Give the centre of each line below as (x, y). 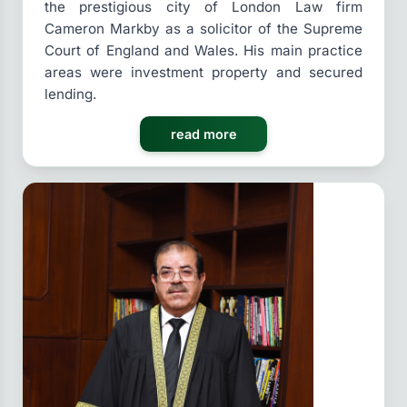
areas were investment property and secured (203, 73)
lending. (70, 94)
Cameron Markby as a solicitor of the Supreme (203, 29)
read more (203, 134)
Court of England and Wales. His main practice (203, 51)
